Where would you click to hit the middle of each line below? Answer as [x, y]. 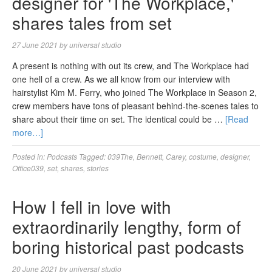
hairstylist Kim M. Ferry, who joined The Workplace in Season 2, [134, 92]
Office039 [28, 168]
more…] [28, 132]
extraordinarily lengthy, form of [127, 226]
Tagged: [93, 156]
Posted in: [29, 156]
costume [203, 156]
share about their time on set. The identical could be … [119, 119]
